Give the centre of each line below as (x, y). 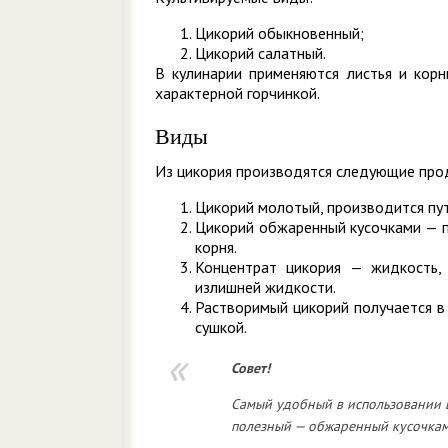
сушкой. (221, 327)
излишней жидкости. (265, 287)
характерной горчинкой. (237, 93)
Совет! (250, 368)
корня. (216, 247)
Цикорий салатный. (260, 53)
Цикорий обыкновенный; (279, 33)
